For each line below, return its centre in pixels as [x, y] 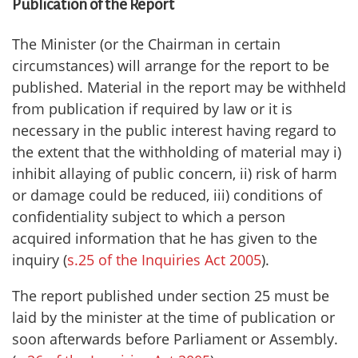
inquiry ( [40, 260]
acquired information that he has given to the [165, 239]
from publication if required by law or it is [152, 109]
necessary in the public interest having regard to [174, 131]
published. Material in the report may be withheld [179, 88]
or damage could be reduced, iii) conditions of [167, 195]
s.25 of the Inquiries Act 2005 [164, 260]
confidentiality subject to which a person [149, 217]
